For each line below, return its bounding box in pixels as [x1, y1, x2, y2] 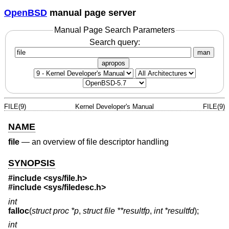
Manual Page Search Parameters [54, 26, 175, 35]
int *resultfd [154, 206, 194, 215]
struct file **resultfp [83, 206, 150, 215]
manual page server [47, 7, 136, 18]
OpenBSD [4, 7, 47, 18]
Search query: [89, 37, 140, 47]
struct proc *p [32, 206, 79, 215]
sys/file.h [48, 174, 82, 183]
